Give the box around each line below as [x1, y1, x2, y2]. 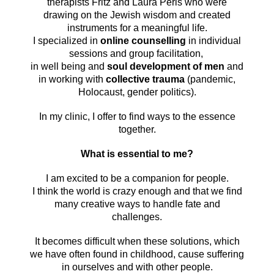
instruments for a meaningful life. [67, 22, 207, 33]
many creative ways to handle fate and [54, 198, 220, 209]
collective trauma [106, 73, 185, 84]
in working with [39, 73, 106, 84]
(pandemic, [185, 73, 235, 84]
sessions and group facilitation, [68, 48, 206, 59]
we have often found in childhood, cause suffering [30, 248, 244, 259]
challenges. [112, 211, 162, 222]
